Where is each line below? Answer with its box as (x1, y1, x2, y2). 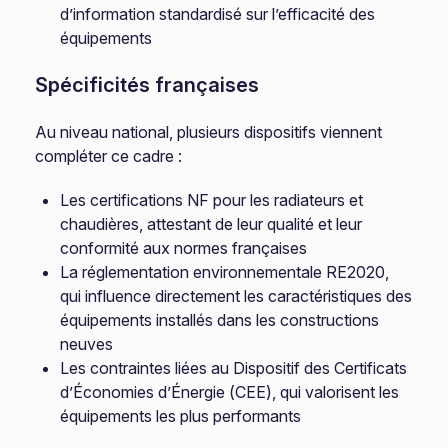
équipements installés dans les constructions (60, 310, 380, 330)
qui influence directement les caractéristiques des (60, 286, 413, 306)
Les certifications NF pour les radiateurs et (60, 190, 364, 210)
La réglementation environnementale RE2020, (60, 262, 390, 282)
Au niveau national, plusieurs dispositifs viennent (35, 122, 383, 142)
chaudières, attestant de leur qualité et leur (60, 214, 363, 234)
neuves (60, 334, 114, 354)
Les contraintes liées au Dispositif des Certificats (60, 358, 408, 378)
